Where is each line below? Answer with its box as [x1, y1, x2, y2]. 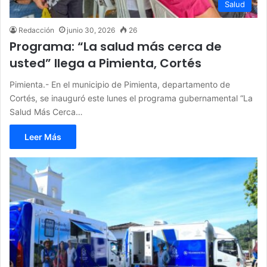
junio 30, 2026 [67, 25, 115, 35]
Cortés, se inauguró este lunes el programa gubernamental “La [10, 92, 253, 103]
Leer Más [24, 131, 61, 142]
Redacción [18, 25, 54, 35]
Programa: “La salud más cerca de [10, 38, 222, 55]
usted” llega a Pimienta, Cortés [10, 54, 201, 72]
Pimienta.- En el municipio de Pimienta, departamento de [10, 79, 230, 89]
